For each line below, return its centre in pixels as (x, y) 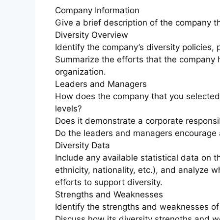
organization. (81, 71)
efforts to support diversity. (109, 182)
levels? (69, 108)
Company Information (97, 10)
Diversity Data (82, 145)
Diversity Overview (92, 35)
